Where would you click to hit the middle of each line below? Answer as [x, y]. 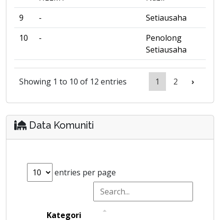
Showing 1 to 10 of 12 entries [73, 82]
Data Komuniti [60, 125]
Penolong [164, 38]
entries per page [84, 172]
